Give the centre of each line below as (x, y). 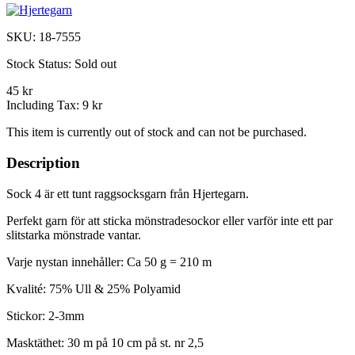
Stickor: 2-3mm (45, 315)
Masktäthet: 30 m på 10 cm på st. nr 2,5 (105, 342)
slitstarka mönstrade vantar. (74, 235)
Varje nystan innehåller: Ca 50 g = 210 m (109, 261)
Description (43, 163)
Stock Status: (40, 64)
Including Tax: (44, 105)
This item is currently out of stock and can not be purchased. (157, 132)
